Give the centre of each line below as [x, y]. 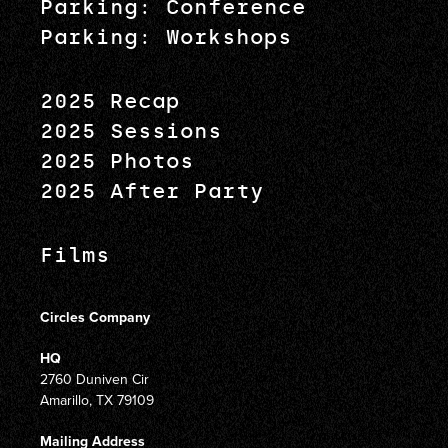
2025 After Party [152, 191]
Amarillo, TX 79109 [97, 400]
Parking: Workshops [166, 37]
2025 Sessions [131, 131]
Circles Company [95, 317]
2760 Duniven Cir [94, 379]
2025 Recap [110, 101]
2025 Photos [117, 161]
